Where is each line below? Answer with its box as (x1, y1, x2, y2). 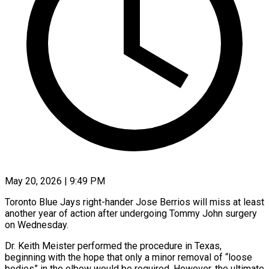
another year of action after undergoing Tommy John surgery (5, 207, 257, 219)
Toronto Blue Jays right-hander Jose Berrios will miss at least (5, 196, 264, 208)
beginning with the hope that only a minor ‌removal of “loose (5, 251, 252, 263)
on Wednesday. (5, 219, 68, 231)
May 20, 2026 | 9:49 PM (5, 175, 105, 187)
